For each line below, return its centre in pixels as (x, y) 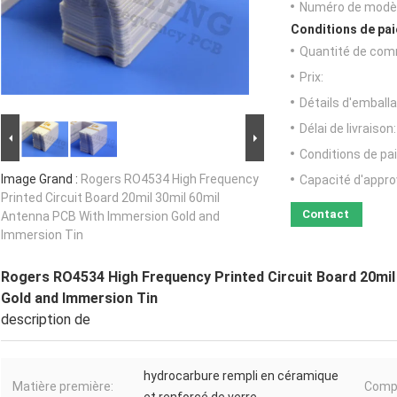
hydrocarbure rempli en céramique (241, 376)
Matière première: (63, 387)
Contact (326, 214)
